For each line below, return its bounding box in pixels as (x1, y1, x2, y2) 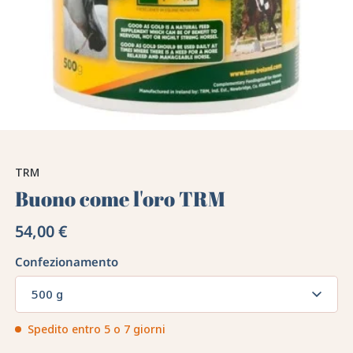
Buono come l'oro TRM (15, 184, 226, 214)
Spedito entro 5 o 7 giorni (28, 321, 166, 337)
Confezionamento (15, 254, 119, 270)
